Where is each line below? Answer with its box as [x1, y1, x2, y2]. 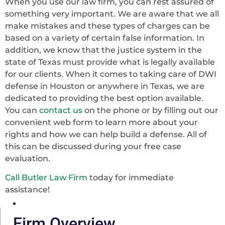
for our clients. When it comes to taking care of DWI [5, 69, 216, 79]
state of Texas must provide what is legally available [5, 57, 215, 67]
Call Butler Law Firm [5, 172, 87, 182]
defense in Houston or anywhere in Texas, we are [5, 81, 204, 91]
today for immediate [87, 172, 174, 182]
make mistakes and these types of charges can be [5, 21, 210, 31]
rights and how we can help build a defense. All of [5, 129, 207, 139]
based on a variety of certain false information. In [5, 33, 204, 43]
